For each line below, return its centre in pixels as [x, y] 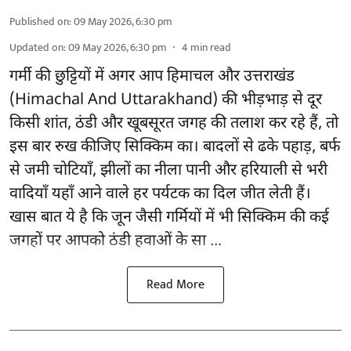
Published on [39, 21]
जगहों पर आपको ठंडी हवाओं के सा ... [116, 241]
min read [211, 47]
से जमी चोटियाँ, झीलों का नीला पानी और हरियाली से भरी [168, 170]
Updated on [36, 47]
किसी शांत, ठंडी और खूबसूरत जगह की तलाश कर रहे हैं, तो [174, 123]
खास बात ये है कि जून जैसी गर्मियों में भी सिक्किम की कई [169, 217]
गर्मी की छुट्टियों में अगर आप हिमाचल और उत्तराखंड [152, 76]
